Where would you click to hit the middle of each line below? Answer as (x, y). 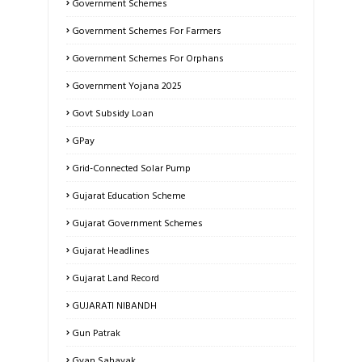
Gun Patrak (96, 333)
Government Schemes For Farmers (147, 30)
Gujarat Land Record (116, 278)
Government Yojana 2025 (127, 85)
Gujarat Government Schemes (137, 223)
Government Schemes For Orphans (148, 58)
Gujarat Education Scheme (129, 195)
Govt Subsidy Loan (113, 113)
